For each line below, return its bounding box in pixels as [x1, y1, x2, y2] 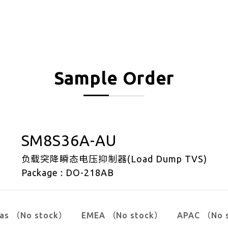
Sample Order [53, 68, 175, 88]
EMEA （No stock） [81, 211, 163, 220]
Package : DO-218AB [21, 167, 114, 178]
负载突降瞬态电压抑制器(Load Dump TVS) [21, 154, 207, 164]
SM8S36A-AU [21, 132, 117, 149]
